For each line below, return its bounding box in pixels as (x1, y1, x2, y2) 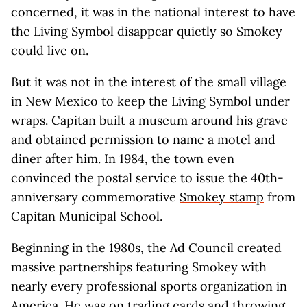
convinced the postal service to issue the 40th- (11, 170, 284, 186)
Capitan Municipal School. (11, 208, 162, 224)
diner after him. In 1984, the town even (11, 151, 234, 167)
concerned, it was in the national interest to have (11, 4, 295, 20)
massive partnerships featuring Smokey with (11, 259, 267, 275)
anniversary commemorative (11, 189, 180, 205)
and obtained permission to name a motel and (11, 132, 275, 147)
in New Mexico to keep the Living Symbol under (11, 93, 290, 109)
